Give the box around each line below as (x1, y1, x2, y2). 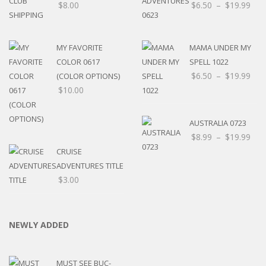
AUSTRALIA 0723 (189, 118, 246, 129)
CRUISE (56, 146, 82, 157)
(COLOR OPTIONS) (56, 71, 120, 82)
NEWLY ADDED (9, 219, 69, 231)
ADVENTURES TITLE (56, 160, 123, 172)
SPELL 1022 (189, 56, 229, 68)
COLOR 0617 (56, 56, 100, 68)
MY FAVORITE (56, 42, 103, 53)
